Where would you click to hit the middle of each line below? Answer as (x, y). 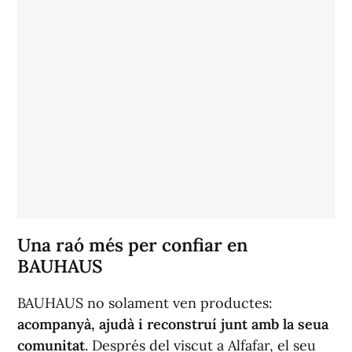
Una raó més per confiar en (132, 245)
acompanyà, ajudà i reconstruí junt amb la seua (173, 324)
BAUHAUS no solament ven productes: (145, 303)
